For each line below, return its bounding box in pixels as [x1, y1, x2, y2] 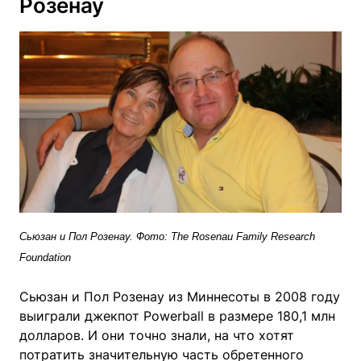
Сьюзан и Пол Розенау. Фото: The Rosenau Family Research [19, 230, 315, 243]
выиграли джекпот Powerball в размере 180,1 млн [19, 307, 335, 324]
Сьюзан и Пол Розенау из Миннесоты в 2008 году [19, 288, 340, 305]
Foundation [19, 251, 71, 263]
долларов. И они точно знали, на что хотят [19, 326, 294, 343]
